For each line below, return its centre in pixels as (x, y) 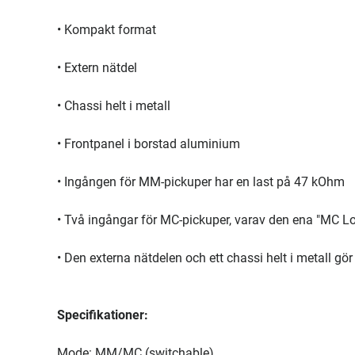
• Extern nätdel (97, 68)
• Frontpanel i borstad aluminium (149, 144)
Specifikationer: (103, 315)
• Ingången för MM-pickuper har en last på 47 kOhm (201, 182)
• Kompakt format (107, 30)
